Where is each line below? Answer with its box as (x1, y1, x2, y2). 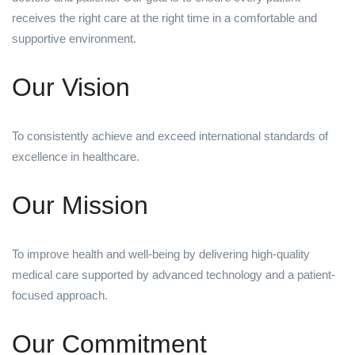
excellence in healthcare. (12, 150, 139, 164)
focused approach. (12, 288, 108, 303)
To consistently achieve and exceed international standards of (12, 129, 328, 143)
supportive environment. (12, 32, 136, 46)
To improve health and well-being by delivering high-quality (12, 247, 310, 261)
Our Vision (12, 73, 130, 102)
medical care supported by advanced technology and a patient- (12, 268, 335, 282)
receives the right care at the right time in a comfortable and (12, 11, 317, 25)
